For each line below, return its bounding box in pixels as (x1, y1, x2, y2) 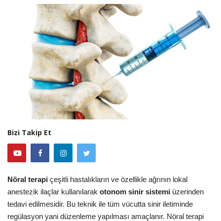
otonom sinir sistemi (100, 187, 170, 196)
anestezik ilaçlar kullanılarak (7, 187, 100, 196)
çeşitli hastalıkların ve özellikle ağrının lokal (48, 175, 187, 184)
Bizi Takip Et (7, 127, 51, 137)
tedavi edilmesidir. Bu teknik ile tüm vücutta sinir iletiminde (7, 199, 193, 208)
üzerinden (170, 187, 204, 196)
